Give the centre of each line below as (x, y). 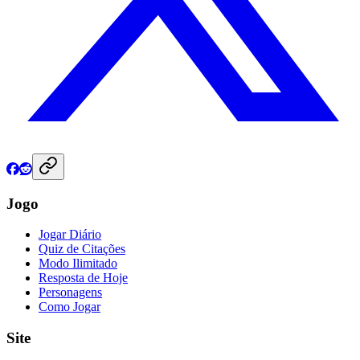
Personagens (70, 292)
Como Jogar (70, 307)
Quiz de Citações (82, 249)
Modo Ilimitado (78, 264)
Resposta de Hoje (83, 278)
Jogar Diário (70, 235)
